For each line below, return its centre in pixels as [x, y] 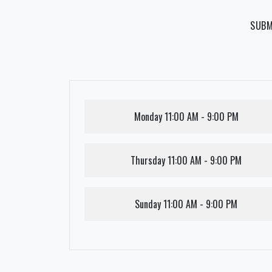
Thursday [148, 160]
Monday [148, 116]
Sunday [148, 204]
